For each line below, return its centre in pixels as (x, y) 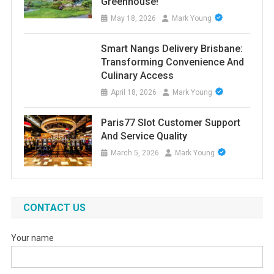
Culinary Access (137, 76)
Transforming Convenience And (172, 62)
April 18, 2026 (133, 93)
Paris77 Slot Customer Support (170, 123)
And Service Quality (144, 136)
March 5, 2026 (135, 153)
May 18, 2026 (133, 19)
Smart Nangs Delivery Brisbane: (172, 49)
